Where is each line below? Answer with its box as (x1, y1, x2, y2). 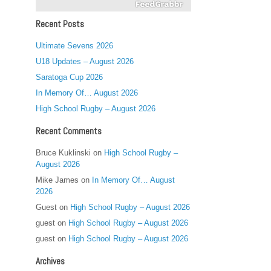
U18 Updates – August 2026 (36, 57, 134, 66)
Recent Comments (36, 125, 102, 137)
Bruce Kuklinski (36, 148, 91, 157)
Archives (36, 255, 65, 267)
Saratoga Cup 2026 (36, 73, 103, 82)
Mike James (36, 175, 79, 184)
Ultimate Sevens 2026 (36, 41, 114, 50)
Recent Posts (36, 18, 85, 30)
